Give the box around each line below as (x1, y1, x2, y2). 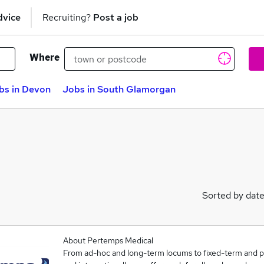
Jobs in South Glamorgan (62, 83, 176, 95)
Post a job (93, 11, 138, 24)
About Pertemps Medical (62, 235, 153, 246)
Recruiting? (42, 11, 93, 24)
